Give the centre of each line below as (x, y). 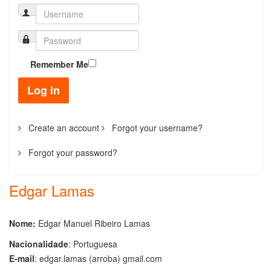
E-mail (22, 258)
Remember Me (59, 64)
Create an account (63, 127)
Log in (44, 90)
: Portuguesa (93, 243)
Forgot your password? (72, 152)
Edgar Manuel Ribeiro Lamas (94, 223)
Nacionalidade (39, 243)
